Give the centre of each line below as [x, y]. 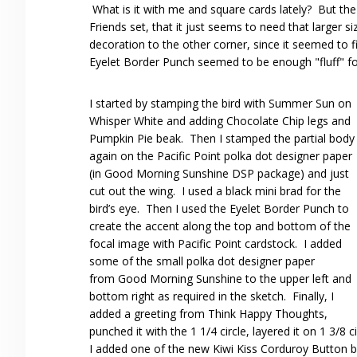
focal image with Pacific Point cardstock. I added [216, 243]
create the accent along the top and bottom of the [220, 226]
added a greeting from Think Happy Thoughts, [208, 314]
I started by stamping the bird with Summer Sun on [220, 103]
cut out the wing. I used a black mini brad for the [215, 191]
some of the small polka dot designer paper [202, 261]
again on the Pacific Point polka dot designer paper [221, 156]
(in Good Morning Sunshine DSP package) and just [219, 173]
